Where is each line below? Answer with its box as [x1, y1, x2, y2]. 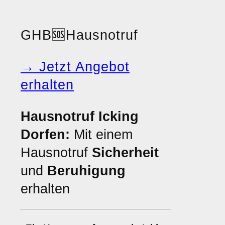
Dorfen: [21, 127, 70, 142]
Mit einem [70, 127, 133, 142]
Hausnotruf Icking [21, 109, 139, 124]
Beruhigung [47, 163, 126, 178]
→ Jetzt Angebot [21, 59, 130, 74]
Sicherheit [92, 145, 159, 160]
